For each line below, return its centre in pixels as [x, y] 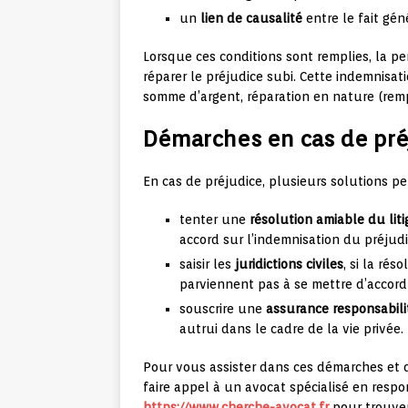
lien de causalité [251, 19]
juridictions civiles [289, 265]
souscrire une [223, 309]
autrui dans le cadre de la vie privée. [291, 329]
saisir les [207, 265]
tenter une [214, 220]
